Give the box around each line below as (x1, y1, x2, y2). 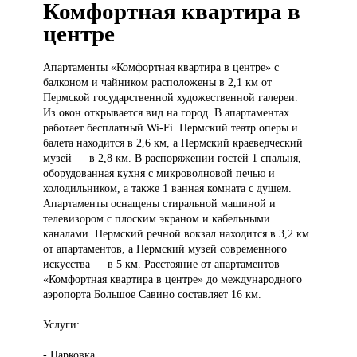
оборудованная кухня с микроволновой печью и (43, 167, 276, 180)
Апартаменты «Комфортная (43, 61, 178, 74)
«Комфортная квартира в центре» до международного (43, 273, 303, 286)
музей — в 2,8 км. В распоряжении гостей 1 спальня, (43, 151, 302, 165)
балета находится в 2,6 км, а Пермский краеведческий (43, 136, 304, 150)
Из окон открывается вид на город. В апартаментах (43, 106, 290, 120)
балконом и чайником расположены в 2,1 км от (43, 76, 273, 89)
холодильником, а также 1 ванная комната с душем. (43, 182, 292, 195)
